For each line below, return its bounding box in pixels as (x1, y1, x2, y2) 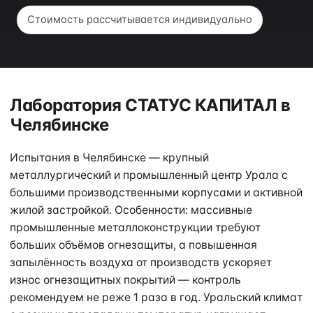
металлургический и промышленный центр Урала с (10, 168, 288, 182)
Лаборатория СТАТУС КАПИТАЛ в (10, 95, 291, 115)
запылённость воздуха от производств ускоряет (10, 256, 272, 269)
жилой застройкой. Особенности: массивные (10, 203, 252, 217)
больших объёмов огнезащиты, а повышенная (10, 238, 257, 252)
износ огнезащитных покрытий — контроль (10, 273, 241, 286)
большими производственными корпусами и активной (10, 186, 303, 199)
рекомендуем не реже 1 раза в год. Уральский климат (10, 291, 303, 304)
